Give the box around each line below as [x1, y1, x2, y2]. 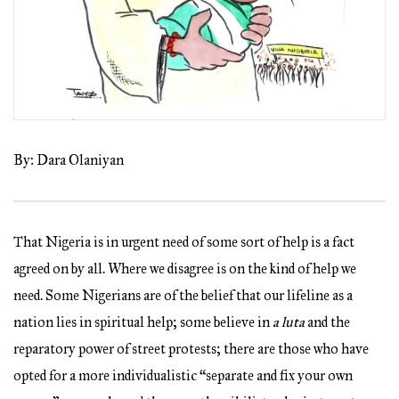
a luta [273, 313, 305, 331]
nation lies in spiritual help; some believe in [13, 313, 273, 331]
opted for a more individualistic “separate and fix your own [13, 367, 353, 385]
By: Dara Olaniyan [13, 151, 124, 169]
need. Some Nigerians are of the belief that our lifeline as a [13, 287, 353, 305]
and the [305, 313, 350, 331]
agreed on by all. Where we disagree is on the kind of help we [13, 260, 356, 278]
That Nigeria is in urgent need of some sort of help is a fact [13, 233, 354, 251]
